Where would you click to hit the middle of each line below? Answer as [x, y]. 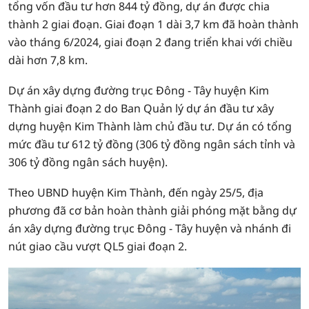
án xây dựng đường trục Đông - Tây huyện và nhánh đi [150, 228]
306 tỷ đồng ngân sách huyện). [88, 162]
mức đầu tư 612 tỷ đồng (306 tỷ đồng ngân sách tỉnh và [152, 144]
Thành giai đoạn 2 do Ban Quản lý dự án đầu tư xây [141, 108]
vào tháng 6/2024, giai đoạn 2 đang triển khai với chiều [150, 42]
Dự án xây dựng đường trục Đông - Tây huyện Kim [139, 90]
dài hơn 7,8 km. [48, 60]
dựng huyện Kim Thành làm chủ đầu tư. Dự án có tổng [150, 126]
